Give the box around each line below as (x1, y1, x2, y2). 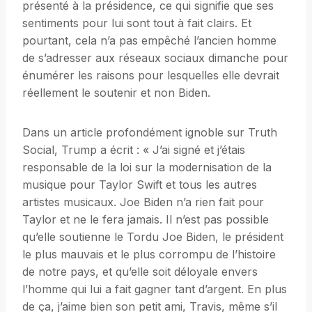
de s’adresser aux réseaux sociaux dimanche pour (22, 51, 288, 65)
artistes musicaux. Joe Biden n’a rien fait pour (22, 195, 264, 210)
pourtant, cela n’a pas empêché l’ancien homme (22, 33, 276, 48)
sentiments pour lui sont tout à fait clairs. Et (22, 16, 251, 31)
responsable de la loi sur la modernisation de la (22, 160, 272, 175)
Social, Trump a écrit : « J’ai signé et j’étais (22, 143, 245, 157)
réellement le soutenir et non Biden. (22, 86, 210, 100)
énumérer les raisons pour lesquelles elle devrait (22, 68, 279, 83)
